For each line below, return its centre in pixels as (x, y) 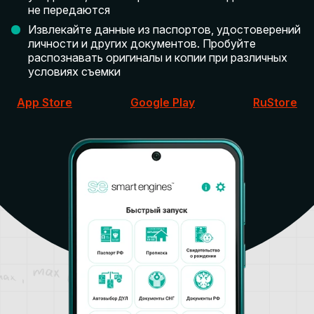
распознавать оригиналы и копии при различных (158, 58)
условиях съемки (74, 72)
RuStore (275, 103)
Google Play (163, 103)
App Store (45, 103)
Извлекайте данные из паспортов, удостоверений (164, 30)
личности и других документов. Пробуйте (142, 44)
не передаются (69, 10)
